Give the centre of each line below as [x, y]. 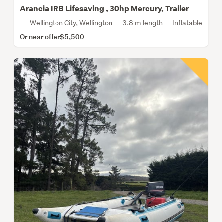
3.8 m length [142, 23]
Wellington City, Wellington [71, 23]
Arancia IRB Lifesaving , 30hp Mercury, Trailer [104, 9]
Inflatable [187, 23]
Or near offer [40, 37]
